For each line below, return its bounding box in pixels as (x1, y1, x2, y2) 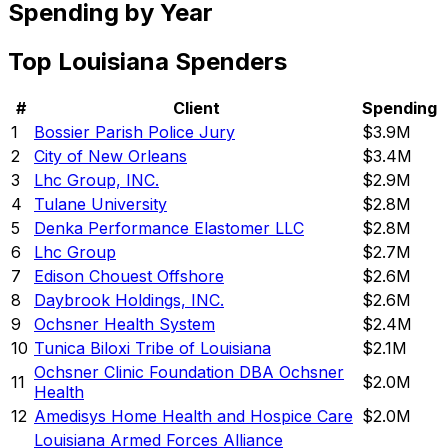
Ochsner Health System (34, 314, 215, 335)
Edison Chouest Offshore (34, 266, 224, 287)
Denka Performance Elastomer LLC (34, 218, 304, 239)
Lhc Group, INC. (34, 170, 159, 191)
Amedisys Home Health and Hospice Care (34, 406, 353, 427)
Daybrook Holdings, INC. (34, 290, 224, 311)
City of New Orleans (34, 146, 187, 167)
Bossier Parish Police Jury (34, 122, 235, 143)
